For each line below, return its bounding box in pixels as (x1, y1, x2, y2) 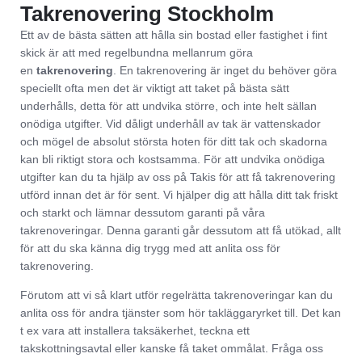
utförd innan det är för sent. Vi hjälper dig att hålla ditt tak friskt (20, 188, 338, 201)
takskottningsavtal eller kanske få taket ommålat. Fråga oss (20, 342, 323, 356)
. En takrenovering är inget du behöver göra (113, 64, 337, 77)
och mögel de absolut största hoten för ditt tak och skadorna (20, 135, 327, 148)
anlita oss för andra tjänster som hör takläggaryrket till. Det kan (20, 306, 341, 320)
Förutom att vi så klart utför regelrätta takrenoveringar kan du (20, 288, 333, 302)
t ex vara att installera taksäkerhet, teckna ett (20, 324, 250, 338)
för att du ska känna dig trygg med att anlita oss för (20, 242, 280, 255)
